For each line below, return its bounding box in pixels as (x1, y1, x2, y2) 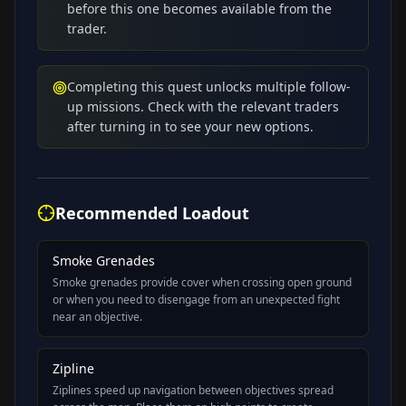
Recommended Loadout (55, 201, 249, 224)
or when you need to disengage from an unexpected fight (53, 291, 340, 307)
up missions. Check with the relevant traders (67, 97, 339, 115)
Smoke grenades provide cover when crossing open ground (53, 274, 352, 290)
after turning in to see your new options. (67, 117, 314, 135)
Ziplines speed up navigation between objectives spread (53, 382, 333, 398)
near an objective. (53, 308, 142, 324)
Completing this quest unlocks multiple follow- (67, 77, 351, 95)
